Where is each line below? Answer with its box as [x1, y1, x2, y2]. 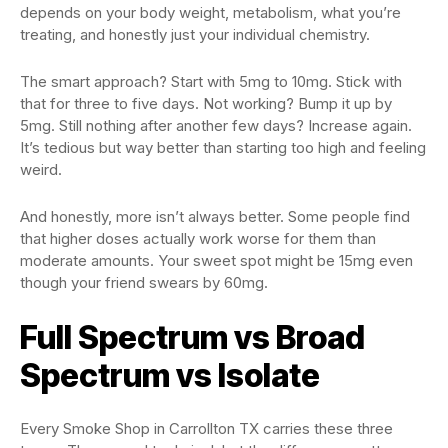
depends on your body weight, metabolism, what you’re [20, 3, 401, 22]
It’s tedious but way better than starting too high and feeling [20, 138, 426, 157]
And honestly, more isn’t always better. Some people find [20, 207, 410, 226]
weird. [20, 160, 62, 179]
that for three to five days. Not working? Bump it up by [20, 94, 392, 113]
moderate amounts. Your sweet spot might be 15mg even [20, 251, 413, 270]
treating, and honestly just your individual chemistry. [20, 25, 370, 44]
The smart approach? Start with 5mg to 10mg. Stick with [20, 72, 402, 91]
